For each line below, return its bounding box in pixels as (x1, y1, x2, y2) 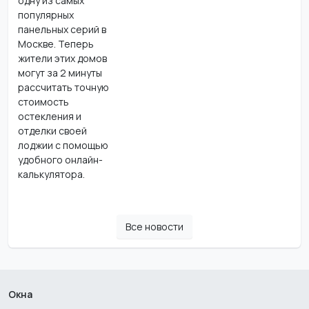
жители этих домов (17, 51, 107, 65)
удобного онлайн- (17, 152, 103, 166)
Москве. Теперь (17, 37, 94, 50)
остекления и (17, 109, 81, 123)
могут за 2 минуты (17, 66, 102, 79)
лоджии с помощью (17, 138, 108, 152)
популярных (17, 8, 74, 21)
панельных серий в (17, 22, 106, 36)
